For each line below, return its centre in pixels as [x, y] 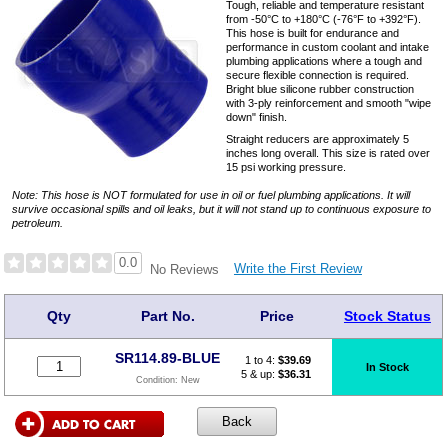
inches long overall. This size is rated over [328, 152]
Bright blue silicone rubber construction [320, 88]
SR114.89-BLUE [168, 358]
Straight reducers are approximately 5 [318, 138]
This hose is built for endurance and [313, 32]
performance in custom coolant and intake [328, 46]
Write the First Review [297, 269]
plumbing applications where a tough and [324, 60]
